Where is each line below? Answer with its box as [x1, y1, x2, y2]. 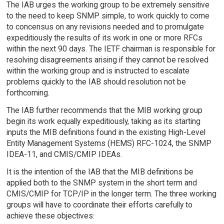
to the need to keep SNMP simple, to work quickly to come [6, 11, 209, 21]
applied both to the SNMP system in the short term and [6, 178, 197, 188]
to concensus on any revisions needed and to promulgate [6, 22, 204, 32]
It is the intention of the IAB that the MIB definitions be [6, 167, 193, 177]
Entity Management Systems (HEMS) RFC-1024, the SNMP [6, 138, 211, 148]
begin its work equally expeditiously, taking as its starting [6, 116, 200, 126]
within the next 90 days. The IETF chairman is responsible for [6, 44, 215, 54]
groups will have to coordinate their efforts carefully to [6, 200, 192, 210]
